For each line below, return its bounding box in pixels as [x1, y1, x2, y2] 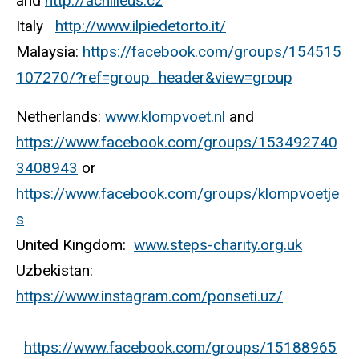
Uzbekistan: [16, 260, 97, 280]
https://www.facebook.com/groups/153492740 [16, 132, 337, 151]
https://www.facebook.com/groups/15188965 [24, 337, 337, 357]
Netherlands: [16, 107, 105, 126]
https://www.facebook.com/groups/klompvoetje [16, 184, 339, 203]
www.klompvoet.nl [105, 107, 225, 126]
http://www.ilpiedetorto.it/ [55, 17, 226, 36]
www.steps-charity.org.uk [134, 235, 302, 254]
